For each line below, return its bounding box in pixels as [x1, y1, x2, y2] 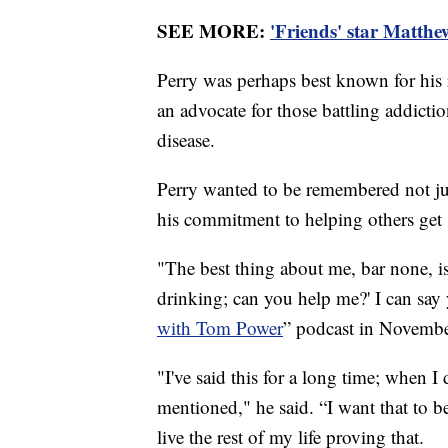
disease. [157, 127, 221, 153]
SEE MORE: [157, 17, 270, 45]
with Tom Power [157, 315, 283, 341]
